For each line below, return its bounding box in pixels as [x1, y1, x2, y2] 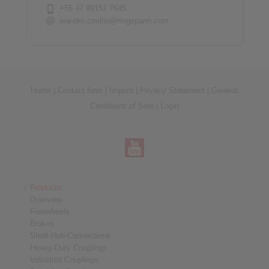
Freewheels [30, 207, 70, 217]
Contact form [58, 86, 103, 95]
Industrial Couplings [30, 255, 98, 265]
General [211, 86, 238, 95]
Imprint [109, 86, 133, 95]
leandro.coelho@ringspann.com [59, 16, 169, 25]
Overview [30, 195, 62, 205]
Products [30, 183, 61, 193]
